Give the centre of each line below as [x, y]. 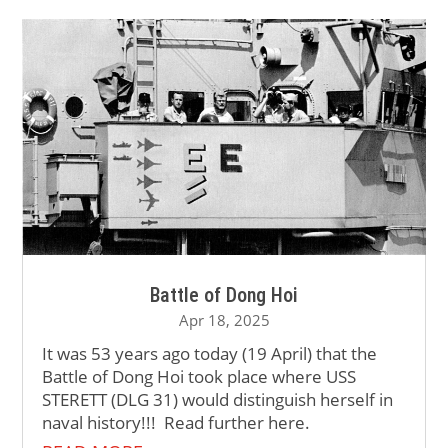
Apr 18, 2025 [224, 319]
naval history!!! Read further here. [176, 422]
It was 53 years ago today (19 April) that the [210, 353]
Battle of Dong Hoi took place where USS [199, 376]
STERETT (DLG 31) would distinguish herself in [218, 399]
